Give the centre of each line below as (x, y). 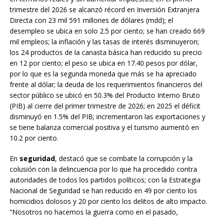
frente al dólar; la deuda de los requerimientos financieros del (106, 84)
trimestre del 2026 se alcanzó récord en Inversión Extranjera (105, 9)
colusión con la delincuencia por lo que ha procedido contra (103, 169)
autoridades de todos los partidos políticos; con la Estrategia (105, 180)
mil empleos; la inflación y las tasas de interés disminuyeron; (104, 41)
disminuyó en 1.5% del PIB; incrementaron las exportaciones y (108, 116)
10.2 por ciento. (34, 138)
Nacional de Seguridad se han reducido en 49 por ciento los (103, 190)
